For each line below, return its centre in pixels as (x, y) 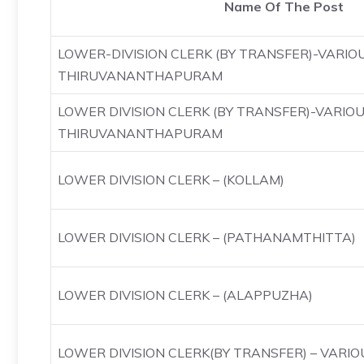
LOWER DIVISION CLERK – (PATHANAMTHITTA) (207, 237)
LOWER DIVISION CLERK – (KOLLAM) (171, 180)
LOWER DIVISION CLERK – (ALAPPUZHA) (185, 295)
